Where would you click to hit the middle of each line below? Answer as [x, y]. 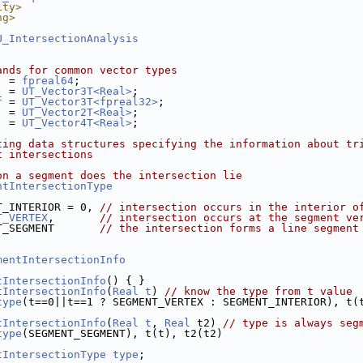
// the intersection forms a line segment [229, 228]
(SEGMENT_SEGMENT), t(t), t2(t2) [122, 333]
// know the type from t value [258, 291]
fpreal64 [48, 81]
